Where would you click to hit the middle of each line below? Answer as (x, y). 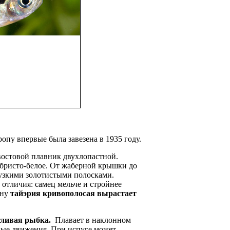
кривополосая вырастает (90, 194)
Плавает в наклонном (92, 220)
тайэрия (25, 194)
